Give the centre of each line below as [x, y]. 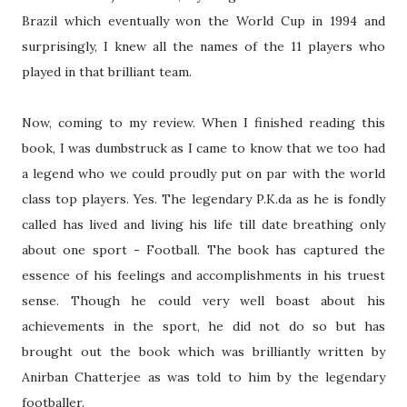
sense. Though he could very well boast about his [203, 301]
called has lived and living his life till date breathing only [203, 224]
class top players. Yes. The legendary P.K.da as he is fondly [203, 199]
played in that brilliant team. [107, 72]
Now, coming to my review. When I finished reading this [203, 123]
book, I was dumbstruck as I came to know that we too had [203, 148]
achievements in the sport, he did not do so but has [203, 326]
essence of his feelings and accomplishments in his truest [203, 275]
